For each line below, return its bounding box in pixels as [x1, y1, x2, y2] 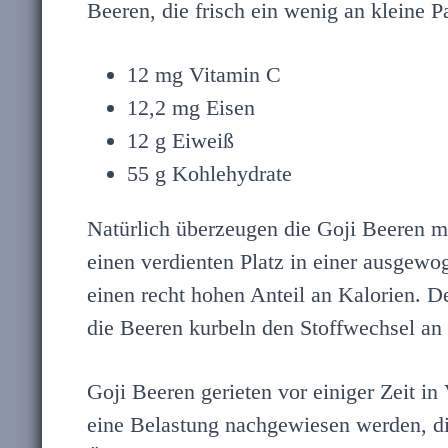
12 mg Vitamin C [127, 62, 281, 88]
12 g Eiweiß [127, 128, 234, 154]
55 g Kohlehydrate [127, 161, 292, 187]
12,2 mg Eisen [127, 95, 255, 121]
